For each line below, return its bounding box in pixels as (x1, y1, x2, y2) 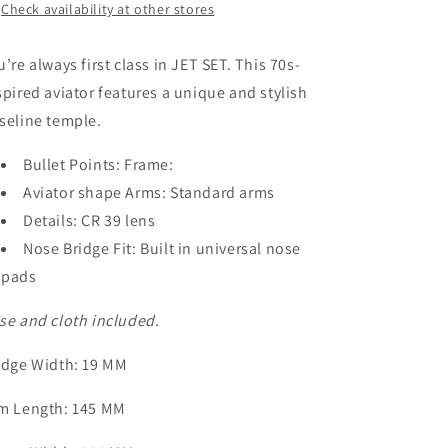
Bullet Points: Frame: (23, 154, 174, 175)
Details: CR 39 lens (23, 210, 156, 231)
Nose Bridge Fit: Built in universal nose (23, 238, 302, 259)
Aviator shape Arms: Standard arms (23, 182, 275, 203)
